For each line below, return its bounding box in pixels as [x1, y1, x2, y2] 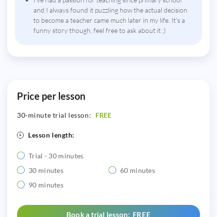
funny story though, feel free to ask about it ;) [33, 26, 166, 35]
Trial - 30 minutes [29, 152, 84, 160]
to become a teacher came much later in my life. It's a [33, 16, 185, 25]
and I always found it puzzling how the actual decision [33, 6, 187, 15]
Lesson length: [28, 131, 75, 139]
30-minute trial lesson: [17, 111, 93, 120]
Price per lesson [17, 90, 85, 102]
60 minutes [120, 166, 155, 175]
